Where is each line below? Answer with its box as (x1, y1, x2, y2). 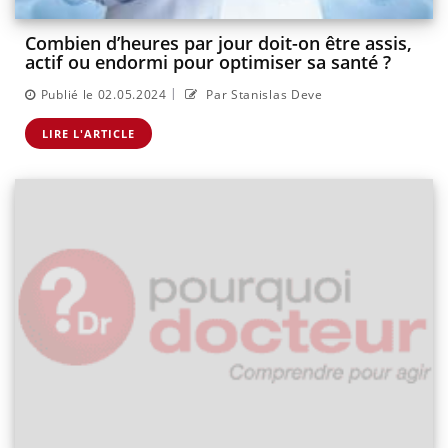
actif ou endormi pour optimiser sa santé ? (25, 50, 391, 75)
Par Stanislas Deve (202, 85, 323, 103)
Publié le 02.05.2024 (40, 85, 167, 103)
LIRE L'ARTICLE (42, 125, 135, 141)
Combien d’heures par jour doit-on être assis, (25, 31, 412, 56)
